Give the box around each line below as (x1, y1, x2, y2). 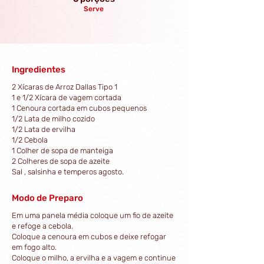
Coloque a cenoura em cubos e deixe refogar (12, 232, 166, 241)
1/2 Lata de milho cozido (12, 114, 95, 123)
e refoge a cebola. (12, 222, 73, 230)
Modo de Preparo (12, 193, 83, 203)
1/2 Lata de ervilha (12, 125, 75, 134)
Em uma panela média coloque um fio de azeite (12, 211, 173, 220)
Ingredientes (12, 64, 65, 75)
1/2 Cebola (12, 136, 48, 144)
